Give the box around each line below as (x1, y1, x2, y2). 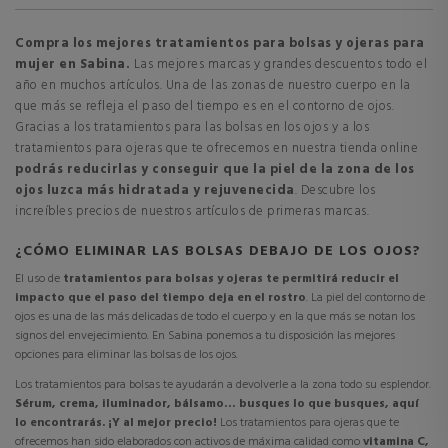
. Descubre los (294, 180, 376, 201)
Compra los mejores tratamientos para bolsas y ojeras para (15, 33, 425, 54)
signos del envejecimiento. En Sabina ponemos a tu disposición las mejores (15, 326, 395, 346)
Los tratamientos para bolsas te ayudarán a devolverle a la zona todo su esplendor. (15, 375, 431, 395)
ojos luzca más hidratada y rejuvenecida (15, 180, 295, 201)
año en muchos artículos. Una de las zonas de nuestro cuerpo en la (15, 75, 411, 96)
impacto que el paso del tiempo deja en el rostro (15, 288, 306, 308)
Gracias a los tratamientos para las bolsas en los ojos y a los (15, 117, 369, 138)
